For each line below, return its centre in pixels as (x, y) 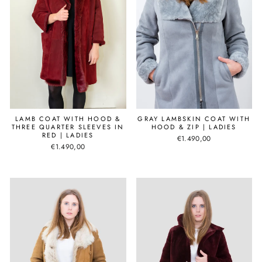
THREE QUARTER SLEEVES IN (68, 127)
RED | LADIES (68, 135)
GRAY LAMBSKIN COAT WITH (194, 119)
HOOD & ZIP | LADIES (194, 127)
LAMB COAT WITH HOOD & (68, 119)
